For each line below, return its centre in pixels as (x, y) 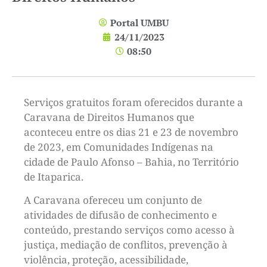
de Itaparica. (54, 176)
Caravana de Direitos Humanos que (109, 117)
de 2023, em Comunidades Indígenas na (119, 147)
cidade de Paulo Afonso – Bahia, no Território (131, 162)
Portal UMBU (139, 22)
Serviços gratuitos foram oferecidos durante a (133, 102)
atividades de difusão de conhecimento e (120, 215)
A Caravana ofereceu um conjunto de (113, 200)
